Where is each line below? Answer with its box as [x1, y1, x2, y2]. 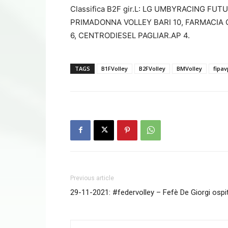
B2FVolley [139, 64, 165, 72]
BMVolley [177, 64, 202, 72]
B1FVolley [101, 64, 128, 72]
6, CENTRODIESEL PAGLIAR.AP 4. [70, 30, 190, 40]
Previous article [70, 174, 114, 182]
